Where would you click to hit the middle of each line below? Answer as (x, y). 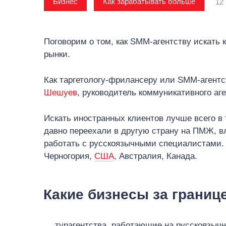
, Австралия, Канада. (157, 156)
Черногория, (69, 156)
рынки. (57, 54)
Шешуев (61, 93)
